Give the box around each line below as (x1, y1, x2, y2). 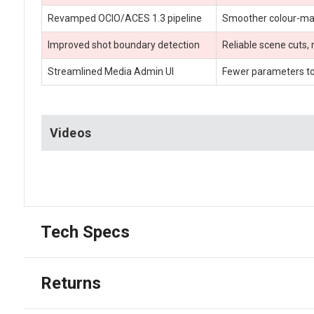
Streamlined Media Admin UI (47, 66, 174, 78)
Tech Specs (40, 222, 130, 243)
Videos (49, 125, 92, 141)
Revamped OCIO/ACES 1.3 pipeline (47, 13, 202, 25)
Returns (40, 273, 101, 294)
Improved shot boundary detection (47, 39, 200, 51)
